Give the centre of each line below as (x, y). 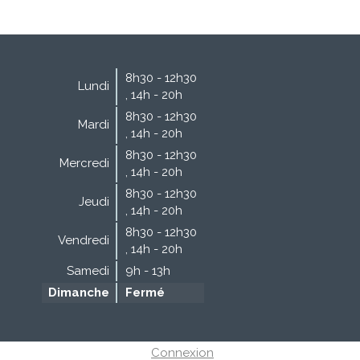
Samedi (88, 270)
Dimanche (79, 292)
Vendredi (84, 240)
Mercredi (84, 163)
